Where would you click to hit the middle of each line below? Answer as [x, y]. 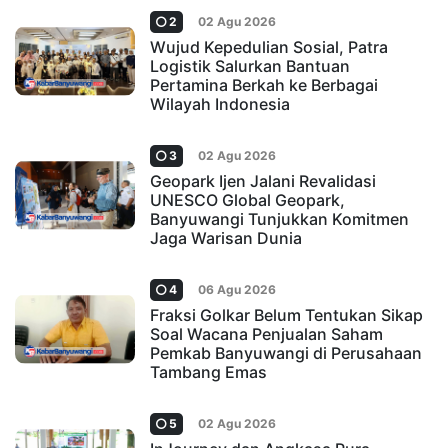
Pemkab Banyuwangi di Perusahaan [286, 353]
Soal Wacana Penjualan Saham [266, 334]
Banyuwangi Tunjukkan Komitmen [279, 219]
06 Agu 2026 [237, 290]
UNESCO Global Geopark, [247, 200]
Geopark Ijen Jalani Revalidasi [263, 181]
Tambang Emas [208, 372]
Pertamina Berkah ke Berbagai [264, 85]
